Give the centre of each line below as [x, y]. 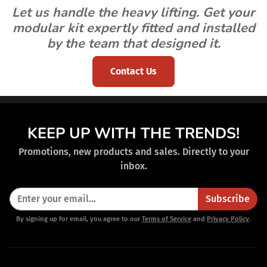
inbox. [133, 166]
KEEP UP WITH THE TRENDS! [133, 133]
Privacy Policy [228, 219]
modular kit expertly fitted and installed [133, 28]
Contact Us [133, 72]
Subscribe [228, 199]
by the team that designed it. [133, 44]
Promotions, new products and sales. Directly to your [133, 152]
